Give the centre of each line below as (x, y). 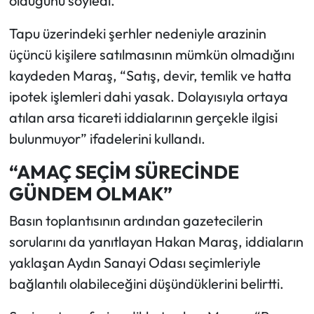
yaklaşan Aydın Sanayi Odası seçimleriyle (135, 263)
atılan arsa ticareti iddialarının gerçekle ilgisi (143, 117)
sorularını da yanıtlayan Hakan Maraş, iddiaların (156, 242)
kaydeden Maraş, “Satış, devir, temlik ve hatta (150, 75)
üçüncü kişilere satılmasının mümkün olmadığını (151, 54)
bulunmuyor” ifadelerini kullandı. (107, 138)
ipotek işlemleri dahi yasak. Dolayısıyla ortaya (148, 96)
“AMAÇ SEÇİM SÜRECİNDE (124, 171)
